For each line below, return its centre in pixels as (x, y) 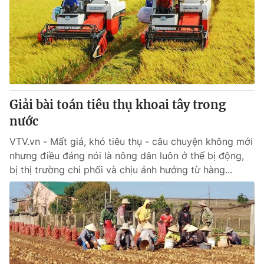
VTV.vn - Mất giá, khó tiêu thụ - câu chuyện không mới (131, 141)
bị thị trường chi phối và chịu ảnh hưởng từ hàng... (121, 170)
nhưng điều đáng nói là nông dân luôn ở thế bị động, (127, 156)
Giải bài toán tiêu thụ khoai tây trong (118, 105)
